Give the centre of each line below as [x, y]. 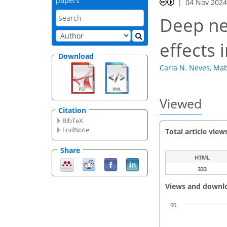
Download [76, 56]
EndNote [76, 130]
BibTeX [73, 121]
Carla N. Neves [185, 68]
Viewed [181, 104]
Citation [72, 110]
